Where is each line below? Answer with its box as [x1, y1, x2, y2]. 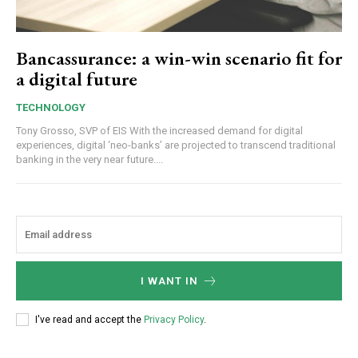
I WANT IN [140, 275, 198, 288]
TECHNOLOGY [16, 101, 86, 114]
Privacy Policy [144, 313, 204, 325]
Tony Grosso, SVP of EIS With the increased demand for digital [16, 125, 129, 137]
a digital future [16, 66, 137, 92]
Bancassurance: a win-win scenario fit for [16, 46, 342, 71]
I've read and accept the [35, 313, 144, 325]
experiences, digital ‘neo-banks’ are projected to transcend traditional [16, 139, 336, 152]
